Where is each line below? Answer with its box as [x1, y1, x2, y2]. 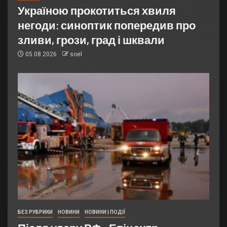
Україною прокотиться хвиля [18, 4, 176, 17]
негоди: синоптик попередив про [18, 18, 196, 32]
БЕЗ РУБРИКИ [18, 209, 53, 215]
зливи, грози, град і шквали [18, 33, 165, 47]
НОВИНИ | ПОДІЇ [85, 209, 125, 215]
